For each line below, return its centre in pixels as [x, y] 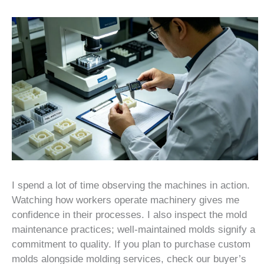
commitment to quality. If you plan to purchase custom [131, 244]
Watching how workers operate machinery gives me [126, 200]
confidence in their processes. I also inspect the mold [129, 214]
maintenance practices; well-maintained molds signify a [133, 229]
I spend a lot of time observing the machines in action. [131, 185]
